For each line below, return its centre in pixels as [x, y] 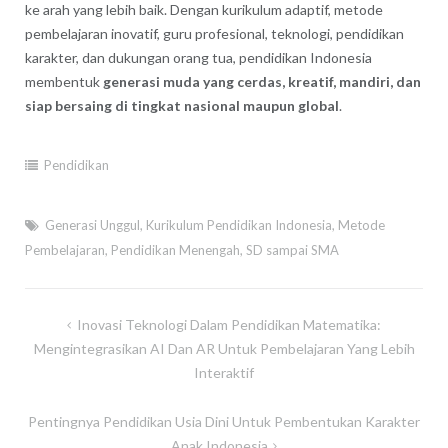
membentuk [63, 82]
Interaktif [224, 372]
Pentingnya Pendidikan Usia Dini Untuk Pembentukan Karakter [224, 421]
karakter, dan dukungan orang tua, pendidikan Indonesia [198, 58]
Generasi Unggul [92, 224]
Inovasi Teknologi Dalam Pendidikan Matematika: [228, 324]
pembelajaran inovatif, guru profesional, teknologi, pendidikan [214, 34]
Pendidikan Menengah [175, 249]
